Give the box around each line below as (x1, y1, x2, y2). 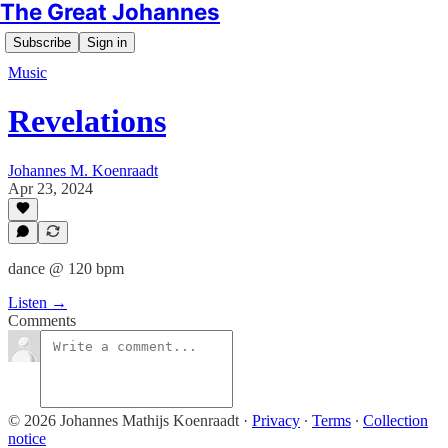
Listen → (8, 294, 67, 311)
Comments (8, 312, 76, 329)
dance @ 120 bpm (8, 260, 124, 277)
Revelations (8, 103, 166, 140)
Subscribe (13, 35, 71, 50)
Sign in (87, 35, 127, 50)
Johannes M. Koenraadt (8, 161, 158, 179)
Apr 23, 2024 (8, 179, 93, 197)
